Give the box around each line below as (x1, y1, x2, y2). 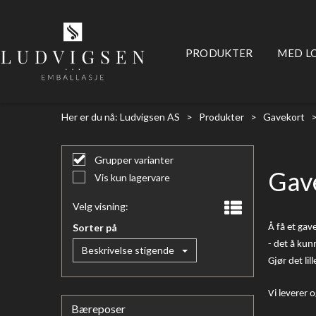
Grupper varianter (92, 154, 174, 166)
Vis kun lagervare (92, 171, 170, 183)
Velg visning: (73, 200, 128, 212)
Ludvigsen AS (120, 111, 180, 123)
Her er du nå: (61, 111, 118, 123)
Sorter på (73, 221, 117, 233)
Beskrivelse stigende (82, 244, 174, 256)
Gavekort (263, 111, 305, 123)
